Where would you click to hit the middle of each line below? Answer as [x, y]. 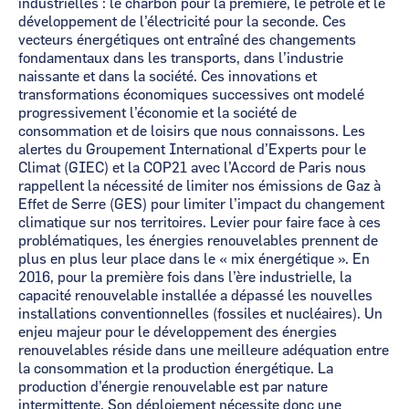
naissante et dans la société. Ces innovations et [168, 77]
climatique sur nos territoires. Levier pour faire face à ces [199, 223]
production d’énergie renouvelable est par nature [173, 387]
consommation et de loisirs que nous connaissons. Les [192, 131]
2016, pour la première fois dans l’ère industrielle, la [185, 278]
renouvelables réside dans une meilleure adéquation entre [204, 351]
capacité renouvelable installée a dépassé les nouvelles [195, 296]
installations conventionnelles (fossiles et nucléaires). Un [200, 314]
